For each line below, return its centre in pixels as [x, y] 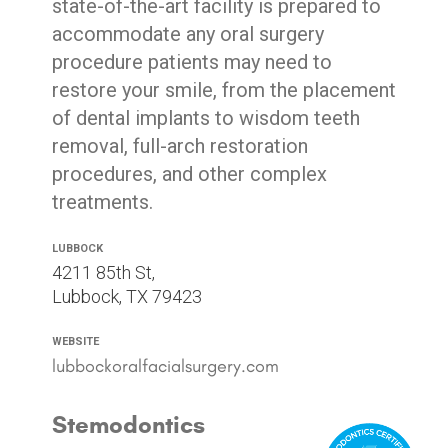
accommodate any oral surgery [187, 34]
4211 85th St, [103, 272]
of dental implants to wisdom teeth [205, 118]
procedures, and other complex [189, 174]
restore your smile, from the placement [223, 90]
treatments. [102, 202]
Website [75, 340]
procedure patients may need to [191, 62]
